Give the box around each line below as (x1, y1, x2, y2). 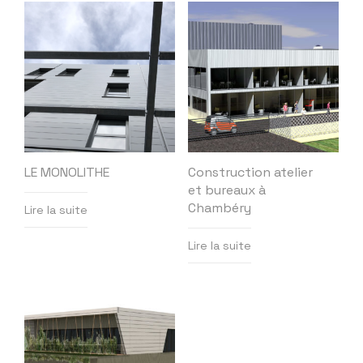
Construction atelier (188, 164, 313, 181)
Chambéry (188, 199, 251, 217)
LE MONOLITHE (24, 164, 109, 181)
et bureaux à (188, 181, 266, 199)
